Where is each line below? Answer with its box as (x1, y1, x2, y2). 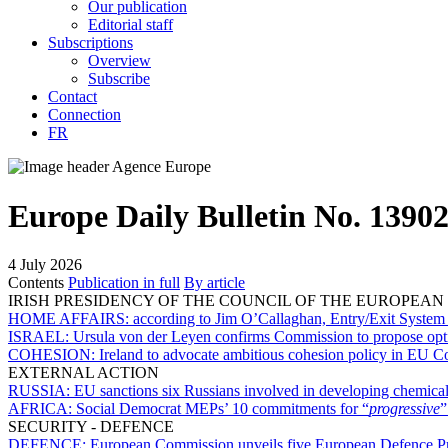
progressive (369, 400, 440, 417)
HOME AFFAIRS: (8, 310, 133, 327)
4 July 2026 (8, 256, 82, 273)
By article (184, 274, 245, 291)
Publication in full (68, 274, 180, 291)
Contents (8, 274, 64, 291)
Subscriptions (48, 34, 133, 52)
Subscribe (88, 70, 150, 88)
